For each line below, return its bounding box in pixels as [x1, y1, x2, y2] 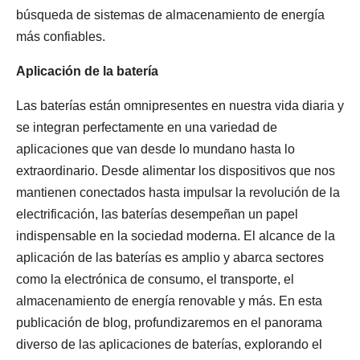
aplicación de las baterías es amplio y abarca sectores [16, 251, 324, 264]
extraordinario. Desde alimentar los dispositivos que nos [16, 164, 335, 178]
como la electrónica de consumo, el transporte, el [16, 272, 294, 286]
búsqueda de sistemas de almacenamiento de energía [16, 8, 325, 22]
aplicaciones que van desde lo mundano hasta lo [16, 142, 295, 156]
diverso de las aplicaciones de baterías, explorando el [16, 337, 322, 351]
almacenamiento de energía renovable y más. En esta [16, 294, 322, 308]
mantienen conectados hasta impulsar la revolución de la [16, 186, 340, 199]
